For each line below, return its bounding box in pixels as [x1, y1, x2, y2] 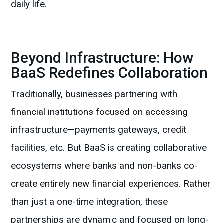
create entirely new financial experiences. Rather [11, 178, 211, 190]
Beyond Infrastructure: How [11, 49, 194, 67]
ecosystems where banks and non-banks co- [11, 160, 198, 172]
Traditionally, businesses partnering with [11, 88, 178, 100]
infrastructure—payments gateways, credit [11, 124, 187, 136]
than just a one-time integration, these [11, 196, 168, 208]
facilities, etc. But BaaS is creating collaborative [11, 142, 207, 154]
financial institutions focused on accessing [11, 106, 188, 118]
